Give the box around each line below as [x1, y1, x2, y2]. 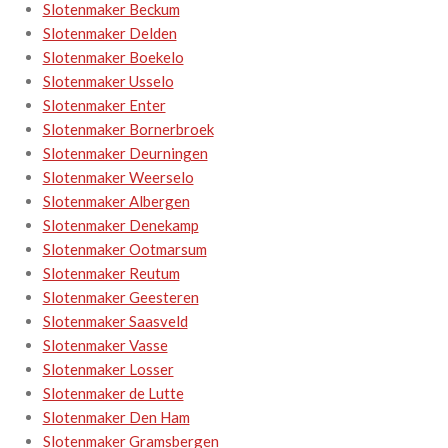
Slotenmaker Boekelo [42, 47, 184, 66]
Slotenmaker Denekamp [42, 215, 199, 234]
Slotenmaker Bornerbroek [42, 119, 214, 138]
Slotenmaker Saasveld [42, 311, 188, 330]
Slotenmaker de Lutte [42, 383, 184, 402]
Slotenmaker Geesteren [42, 287, 199, 306]
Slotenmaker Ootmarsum [42, 239, 207, 258]
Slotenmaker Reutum [42, 263, 180, 282]
